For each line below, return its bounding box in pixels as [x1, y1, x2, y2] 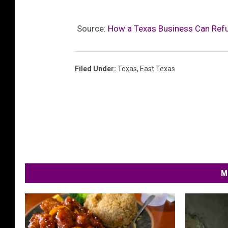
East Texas [140, 65, 175, 73]
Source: [75, 23, 108, 34]
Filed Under [75, 65, 114, 73]
